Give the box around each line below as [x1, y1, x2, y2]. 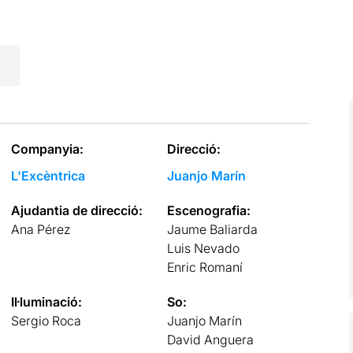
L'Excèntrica [10, 167, 85, 184]
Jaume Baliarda [167, 221, 258, 237]
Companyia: [10, 140, 84, 157]
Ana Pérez [10, 221, 71, 237]
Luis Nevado [167, 240, 240, 256]
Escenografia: [167, 202, 251, 218]
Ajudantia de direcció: [10, 202, 143, 218]
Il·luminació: [10, 293, 82, 310]
